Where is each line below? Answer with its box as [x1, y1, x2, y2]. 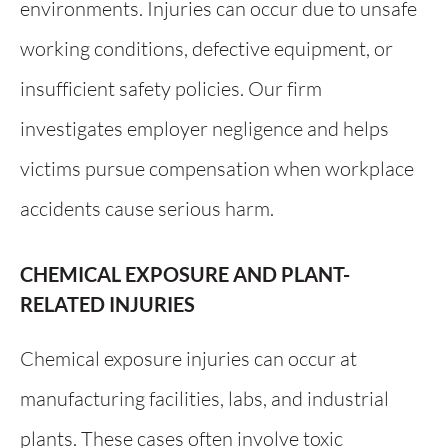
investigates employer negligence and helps [20, 116, 389, 141]
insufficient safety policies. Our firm [20, 76, 322, 101]
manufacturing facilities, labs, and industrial [20, 386, 389, 411]
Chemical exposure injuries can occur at [20, 346, 357, 371]
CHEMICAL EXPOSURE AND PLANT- [20, 262, 350, 286]
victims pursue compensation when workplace [20, 156, 414, 181]
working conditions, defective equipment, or [20, 36, 393, 61]
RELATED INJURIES [20, 292, 195, 316]
